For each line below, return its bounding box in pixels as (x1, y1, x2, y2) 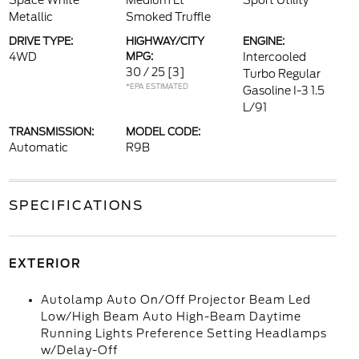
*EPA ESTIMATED (125, 82, 188, 91)
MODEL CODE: (125, 126, 200, 138)
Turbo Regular (243, 67, 321, 80)
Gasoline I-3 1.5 (243, 84, 325, 97)
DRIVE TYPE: (8, 35, 73, 47)
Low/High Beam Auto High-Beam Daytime (40, 310, 301, 323)
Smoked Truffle (125, 10, 211, 23)
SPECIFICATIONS (8, 198, 143, 213)
